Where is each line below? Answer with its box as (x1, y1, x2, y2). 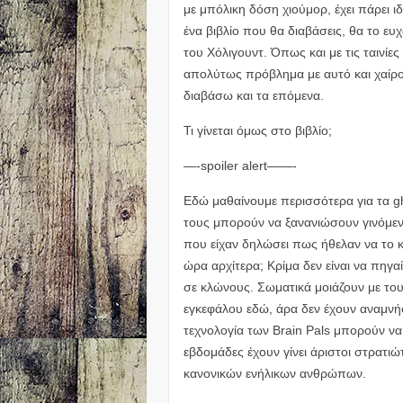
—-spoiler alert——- (184, 157, 298, 173)
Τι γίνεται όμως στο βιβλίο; (184, 122, 333, 138)
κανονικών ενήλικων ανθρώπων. (184, 365, 367, 381)
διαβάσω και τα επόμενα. (184, 87, 325, 103)
